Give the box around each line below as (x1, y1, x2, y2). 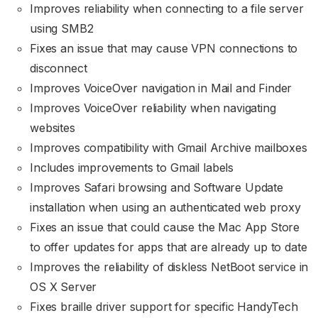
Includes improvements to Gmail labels (30, 160, 234, 175)
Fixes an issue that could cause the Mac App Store (30, 220, 300, 235)
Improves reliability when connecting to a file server (30, 1, 304, 16)
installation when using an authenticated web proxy (30, 200, 301, 215)
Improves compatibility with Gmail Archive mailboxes (30, 141, 307, 155)
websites (30, 121, 75, 136)
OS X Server (30, 280, 97, 295)
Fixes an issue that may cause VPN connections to (30, 41, 298, 56)
